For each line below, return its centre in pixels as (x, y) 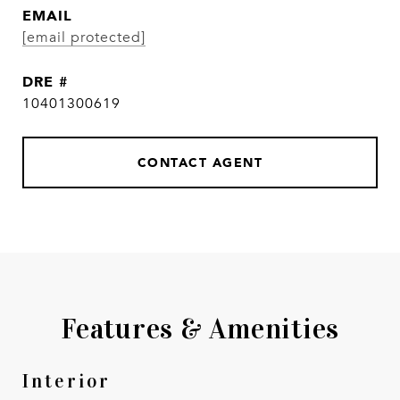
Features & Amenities (200, 329)
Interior (67, 381)
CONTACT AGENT (200, 162)
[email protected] (84, 37)
